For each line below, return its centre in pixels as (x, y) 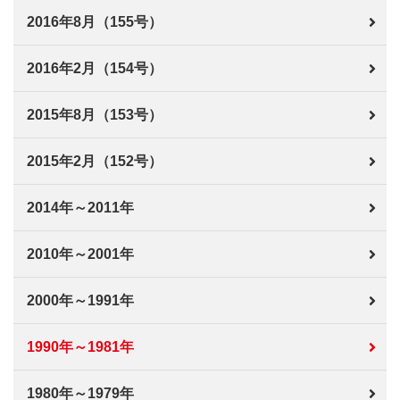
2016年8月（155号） (95, 22)
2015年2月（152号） (95, 161)
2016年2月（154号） (95, 68)
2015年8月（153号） (95, 115)
